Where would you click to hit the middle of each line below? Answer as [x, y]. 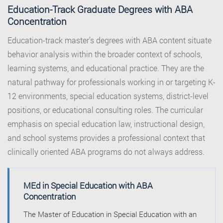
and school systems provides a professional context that [106, 138]
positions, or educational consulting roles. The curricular [105, 110]
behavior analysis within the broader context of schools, [105, 54]
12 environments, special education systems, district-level [108, 96]
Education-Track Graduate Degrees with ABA [100, 9]
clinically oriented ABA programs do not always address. [106, 152]
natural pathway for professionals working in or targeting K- [111, 82]
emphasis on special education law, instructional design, [106, 124]
